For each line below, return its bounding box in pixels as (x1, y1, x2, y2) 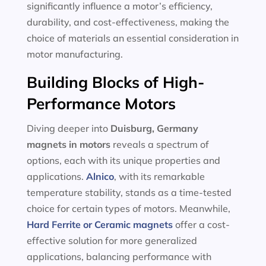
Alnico (85, 170, 114, 182)
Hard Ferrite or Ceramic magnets (26, 218, 173, 230)
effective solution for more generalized (26, 235, 197, 246)
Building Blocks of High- (26, 72, 204, 92)
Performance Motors (26, 94, 176, 113)
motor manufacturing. (26, 48, 123, 60)
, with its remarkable (113, 170, 205, 182)
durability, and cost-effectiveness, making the (26, 16, 229, 28)
